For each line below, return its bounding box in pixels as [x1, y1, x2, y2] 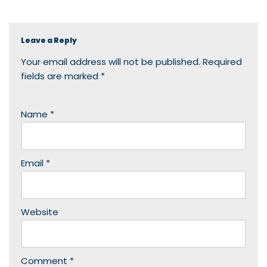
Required [203, 55, 242, 68]
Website [21, 205, 58, 218]
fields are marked [21, 69, 101, 82]
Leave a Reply [21, 35, 77, 45]
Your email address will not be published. [21, 55, 200, 68]
